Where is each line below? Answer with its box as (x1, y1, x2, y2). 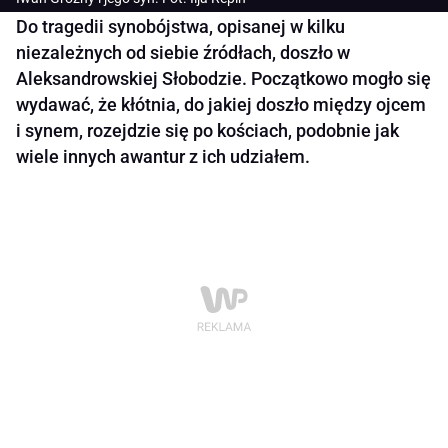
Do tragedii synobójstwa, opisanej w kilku (16, 16, 345, 38)
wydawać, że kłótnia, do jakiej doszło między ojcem (16, 94, 426, 116)
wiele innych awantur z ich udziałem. (16, 146, 310, 168)
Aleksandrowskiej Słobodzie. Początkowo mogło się (16, 68, 431, 90)
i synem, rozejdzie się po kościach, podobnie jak (16, 120, 399, 142)
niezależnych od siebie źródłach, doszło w (16, 42, 350, 64)
